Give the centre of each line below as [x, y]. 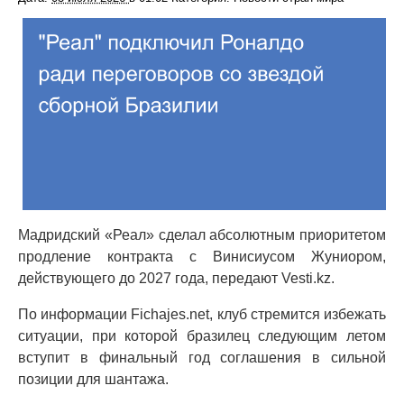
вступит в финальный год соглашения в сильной [202, 358]
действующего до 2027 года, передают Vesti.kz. [176, 279]
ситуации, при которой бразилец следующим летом [202, 336]
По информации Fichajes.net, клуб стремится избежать [202, 315]
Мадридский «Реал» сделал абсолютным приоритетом [202, 235]
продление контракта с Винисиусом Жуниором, [202, 257]
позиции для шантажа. [93, 380]
